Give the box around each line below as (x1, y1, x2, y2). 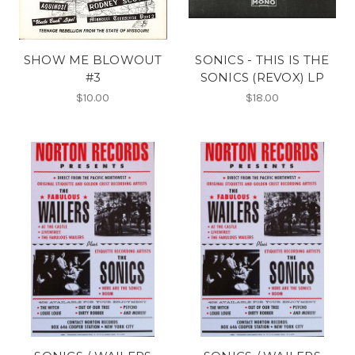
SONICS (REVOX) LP (200, 69, 324, 85)
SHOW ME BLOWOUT (23, 52, 162, 67)
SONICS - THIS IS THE (195, 52, 330, 67)
